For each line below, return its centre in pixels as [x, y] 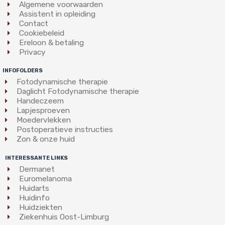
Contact [33, 23]
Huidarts [34, 188]
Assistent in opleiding [57, 14]
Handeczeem [40, 101]
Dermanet [37, 169]
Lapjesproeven [43, 110]
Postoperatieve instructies [65, 129]
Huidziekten [40, 207]
